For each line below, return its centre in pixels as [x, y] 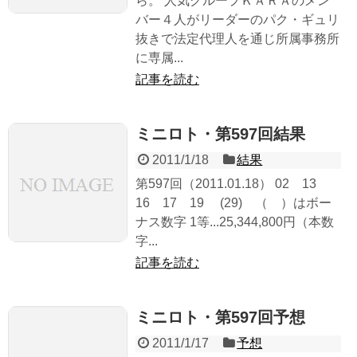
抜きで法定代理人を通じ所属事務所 [237, 39]
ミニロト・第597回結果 [220, 134]
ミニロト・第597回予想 [220, 318]
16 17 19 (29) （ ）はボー [233, 203]
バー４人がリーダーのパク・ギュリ [237, 20]
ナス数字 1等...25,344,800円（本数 [235, 222]
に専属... [159, 58]
